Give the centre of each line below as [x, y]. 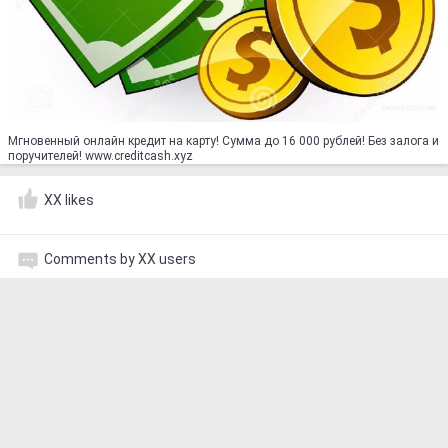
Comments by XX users [120, 258]
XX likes [69, 199]
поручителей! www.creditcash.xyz [100, 155]
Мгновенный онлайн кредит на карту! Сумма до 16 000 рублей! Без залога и [223, 140]
